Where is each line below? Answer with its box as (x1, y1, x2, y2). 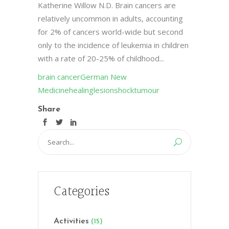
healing (69, 85, 94, 95)
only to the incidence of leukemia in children (38, 40, 189, 50)
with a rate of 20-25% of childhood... (38, 53, 164, 63)
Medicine (38, 85, 69, 95)
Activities (54, 217, 89, 225)
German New (80, 72, 127, 82)
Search (38, 131, 61, 141)
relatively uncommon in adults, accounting (38, 13, 183, 24)
